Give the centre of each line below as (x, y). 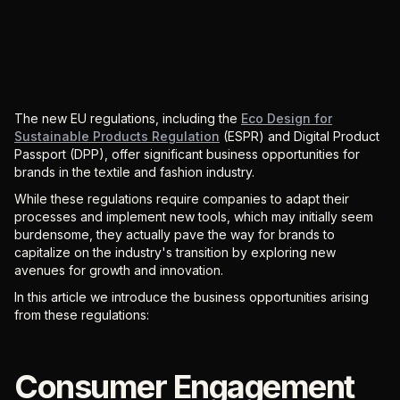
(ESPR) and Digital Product (300, 136)
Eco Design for (287, 118)
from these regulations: (82, 315)
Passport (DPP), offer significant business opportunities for (187, 154)
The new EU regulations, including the (128, 118)
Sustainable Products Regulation (117, 136)
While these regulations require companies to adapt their (182, 199)
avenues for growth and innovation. (119, 270)
